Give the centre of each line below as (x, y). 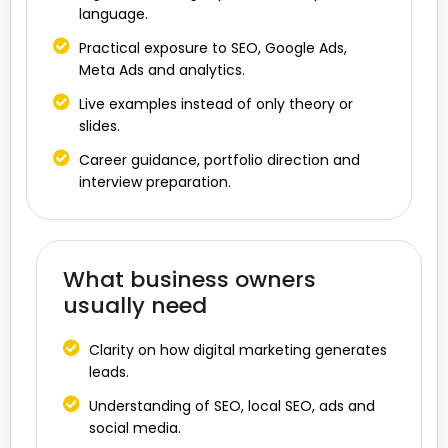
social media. (135, 427)
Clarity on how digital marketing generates (238, 349)
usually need (135, 305)
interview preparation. (155, 181)
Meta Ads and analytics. (162, 69)
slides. (100, 125)
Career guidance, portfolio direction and (220, 159)
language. (114, 13)
